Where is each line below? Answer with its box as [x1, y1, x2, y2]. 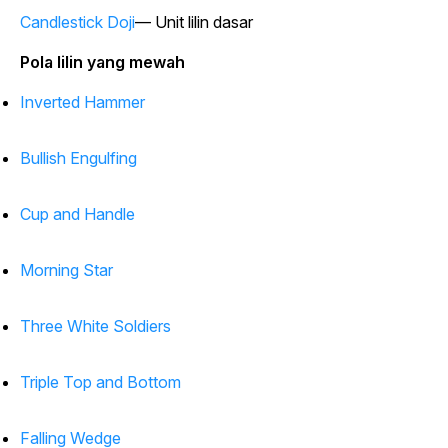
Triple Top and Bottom [20, 372, 181, 393]
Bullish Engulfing [20, 148, 137, 169]
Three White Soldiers [20, 316, 171, 337]
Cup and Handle [20, 204, 135, 225]
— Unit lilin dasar [135, 12, 253, 33]
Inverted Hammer [20, 92, 145, 113]
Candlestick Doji [20, 12, 135, 33]
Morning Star [20, 260, 113, 281]
